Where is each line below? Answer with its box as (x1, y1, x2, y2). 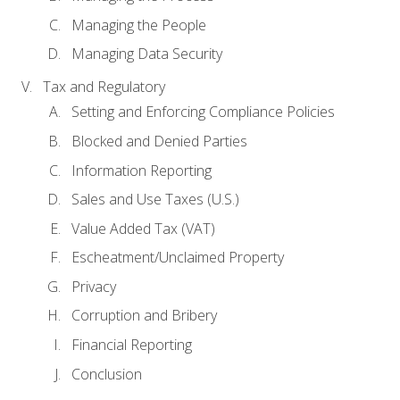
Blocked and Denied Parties (71, 131, 247, 152)
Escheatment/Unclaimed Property (71, 247, 284, 268)
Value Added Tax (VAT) (71, 218, 215, 238)
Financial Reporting (71, 334, 192, 354)
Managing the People (71, 14, 206, 35)
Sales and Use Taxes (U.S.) (71, 189, 239, 210)
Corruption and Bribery (71, 305, 217, 326)
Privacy (71, 276, 116, 296)
